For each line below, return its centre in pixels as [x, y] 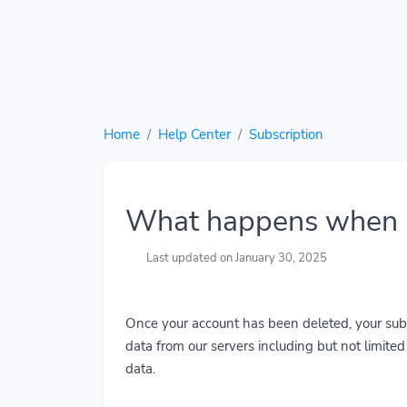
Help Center [194, 134]
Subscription [286, 134]
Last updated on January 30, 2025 [236, 258]
